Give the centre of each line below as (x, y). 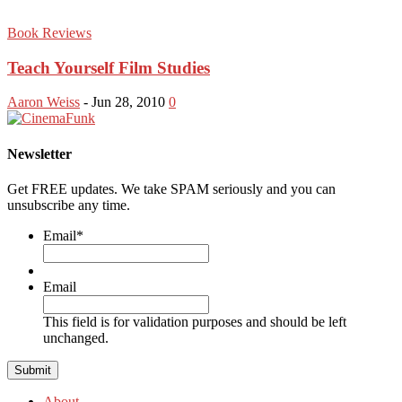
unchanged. (76, 337)
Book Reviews (49, 32)
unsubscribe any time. (69, 205)
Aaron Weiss (44, 102)
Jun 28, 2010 (128, 102)
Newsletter (39, 153)
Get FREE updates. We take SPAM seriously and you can (171, 188)
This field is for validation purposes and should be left (195, 321)
